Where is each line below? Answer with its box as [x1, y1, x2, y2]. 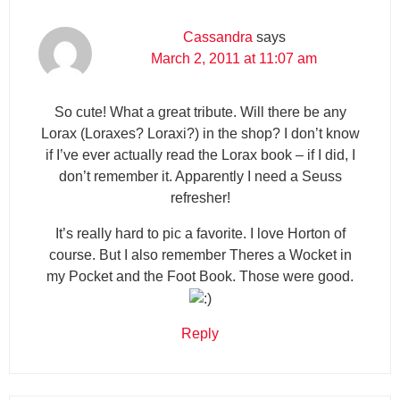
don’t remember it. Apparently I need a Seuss [58, 168, 342, 184]
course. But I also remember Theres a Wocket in [48, 246, 352, 262]
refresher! [170, 189, 230, 205]
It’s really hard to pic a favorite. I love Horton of [54, 225, 346, 241]
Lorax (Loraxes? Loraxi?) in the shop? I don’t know [40, 125, 360, 141]
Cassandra [182, 29, 253, 45]
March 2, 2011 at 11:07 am [151, 50, 317, 66]
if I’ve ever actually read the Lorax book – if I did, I [45, 146, 355, 162]
